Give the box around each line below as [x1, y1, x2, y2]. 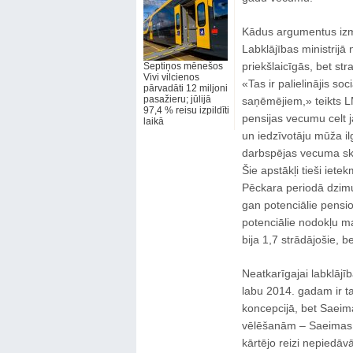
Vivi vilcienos [143, 72, 199, 83]
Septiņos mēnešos [143, 61, 223, 72]
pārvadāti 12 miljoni [143, 83, 228, 94]
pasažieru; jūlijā [143, 94, 211, 105]
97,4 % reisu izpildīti [143, 105, 229, 116]
